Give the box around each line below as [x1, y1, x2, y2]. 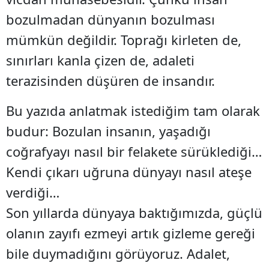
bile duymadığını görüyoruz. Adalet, [6, 244, 230, 262]
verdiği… [6, 183, 59, 201]
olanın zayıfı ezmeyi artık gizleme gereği [6, 223, 255, 242]
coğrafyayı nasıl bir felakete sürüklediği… [6, 142, 262, 160]
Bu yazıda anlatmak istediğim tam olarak [6, 101, 260, 119]
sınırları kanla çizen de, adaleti [6, 50, 195, 69]
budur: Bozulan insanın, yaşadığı [6, 121, 211, 140]
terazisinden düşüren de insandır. [6, 71, 215, 89]
